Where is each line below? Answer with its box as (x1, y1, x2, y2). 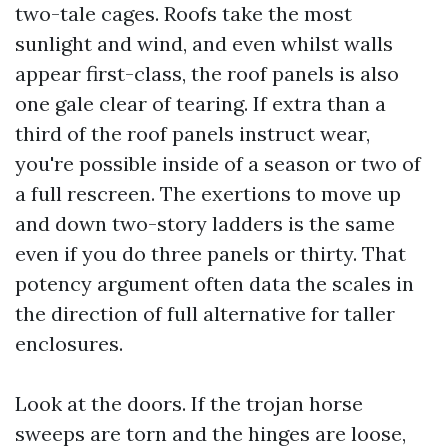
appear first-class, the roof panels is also (15, 61, 399, 86)
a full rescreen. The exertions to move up (15, 181, 401, 206)
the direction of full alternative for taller (15, 301, 395, 326)
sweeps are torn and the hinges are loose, (15, 421, 406, 446)
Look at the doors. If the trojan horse (15, 391, 363, 416)
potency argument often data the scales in (15, 271, 414, 296)
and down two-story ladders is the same (15, 211, 395, 236)
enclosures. (15, 331, 123, 356)
